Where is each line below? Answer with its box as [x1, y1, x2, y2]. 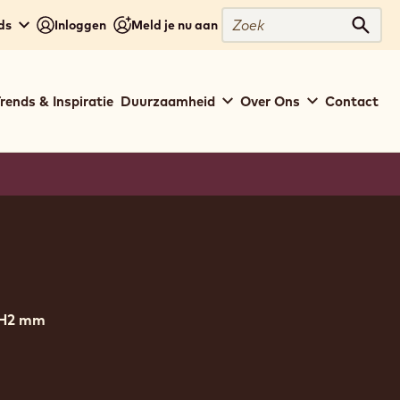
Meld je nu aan [131, 16, 218, 33]
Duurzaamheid [121, 92, 215, 110]
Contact [325, 92, 379, 110]
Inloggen [54, 16, 106, 33]
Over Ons [240, 92, 300, 110]
